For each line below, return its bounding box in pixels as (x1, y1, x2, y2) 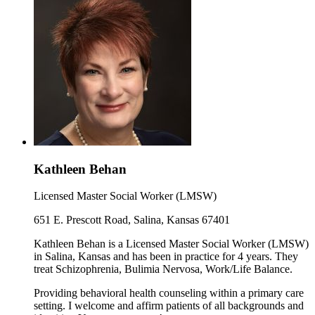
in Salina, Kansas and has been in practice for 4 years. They (34, 250, 298, 263)
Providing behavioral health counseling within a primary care (34, 287, 304, 300)
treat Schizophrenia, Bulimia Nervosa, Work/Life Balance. (34, 263, 292, 276)
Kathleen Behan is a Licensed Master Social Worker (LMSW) (34, 238, 309, 250)
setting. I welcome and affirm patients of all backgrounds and (34, 300, 304, 312)
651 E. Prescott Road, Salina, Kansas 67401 (34, 214, 230, 226)
